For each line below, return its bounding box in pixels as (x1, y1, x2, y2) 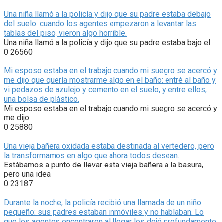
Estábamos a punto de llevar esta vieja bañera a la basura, (4, 160, 203, 169)
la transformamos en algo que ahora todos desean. (4, 150, 179, 160)
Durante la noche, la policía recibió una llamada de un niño (4, 197, 201, 207)
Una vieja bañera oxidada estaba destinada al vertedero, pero (4, 141, 214, 151)
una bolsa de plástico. (4, 94, 79, 104)
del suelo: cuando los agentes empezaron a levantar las (4, 18, 196, 28)
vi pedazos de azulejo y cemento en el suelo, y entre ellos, (4, 84, 207, 94)
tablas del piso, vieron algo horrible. (4, 28, 127, 38)
